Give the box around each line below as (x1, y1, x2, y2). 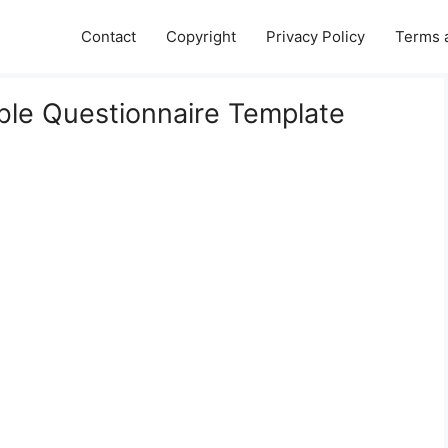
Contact (81, 27, 136, 46)
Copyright (166, 27, 236, 46)
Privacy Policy (266, 27, 365, 46)
